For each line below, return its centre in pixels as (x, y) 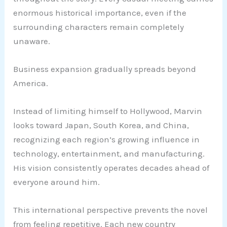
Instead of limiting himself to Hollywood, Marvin (108, 111)
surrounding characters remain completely (99, 27)
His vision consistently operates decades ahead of (111, 167)
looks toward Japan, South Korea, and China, (101, 125)
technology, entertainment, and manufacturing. (109, 153)
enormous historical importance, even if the (100, 12)
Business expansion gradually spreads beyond (105, 69)
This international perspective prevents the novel (111, 210)
